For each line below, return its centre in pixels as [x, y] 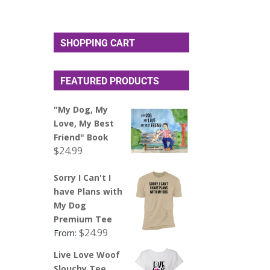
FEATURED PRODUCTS [110, 81]
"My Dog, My [81, 109]
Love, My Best [84, 123]
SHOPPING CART [98, 43]
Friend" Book [81, 137]
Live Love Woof [87, 254]
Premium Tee [83, 219]
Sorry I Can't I [83, 177]
